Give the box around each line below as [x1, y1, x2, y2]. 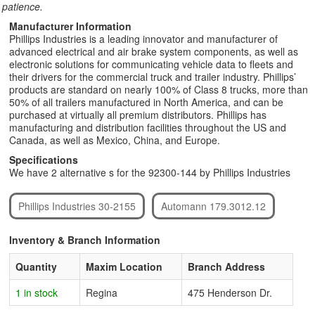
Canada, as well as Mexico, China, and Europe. [9, 133, 220, 147]
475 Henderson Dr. [188, 285, 272, 300]
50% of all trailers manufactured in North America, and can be [9, 95, 283, 109]
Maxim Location [86, 259, 162, 274]
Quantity [15, 259, 57, 274]
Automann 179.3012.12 [161, 199, 266, 213]
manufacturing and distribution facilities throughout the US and [9, 120, 286, 134]
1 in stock [15, 285, 58, 300]
